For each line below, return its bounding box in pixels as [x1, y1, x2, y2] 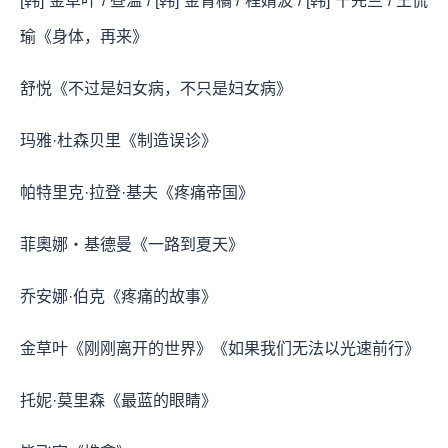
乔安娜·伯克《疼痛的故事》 [20, 287, 217, 305]
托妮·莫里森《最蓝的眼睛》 [20, 391, 217, 409]
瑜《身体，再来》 [20, 27, 148, 45]
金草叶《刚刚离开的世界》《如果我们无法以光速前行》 [20, 339, 420, 357]
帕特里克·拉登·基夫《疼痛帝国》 [20, 183, 254, 201]
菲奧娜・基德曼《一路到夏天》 [20, 235, 244, 253]
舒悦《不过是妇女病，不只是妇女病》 [20, 79, 292, 97]
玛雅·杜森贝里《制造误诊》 [20, 131, 217, 149]
